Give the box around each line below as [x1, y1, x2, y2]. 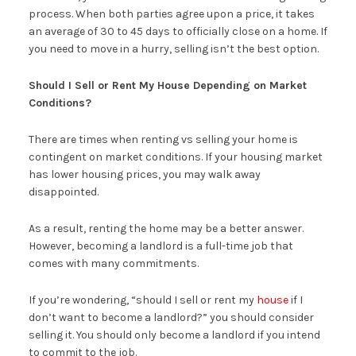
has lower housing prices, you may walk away [28, 167, 261, 181]
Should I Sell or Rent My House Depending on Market [28, 78, 307, 92]
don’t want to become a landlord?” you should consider [28, 310, 314, 324]
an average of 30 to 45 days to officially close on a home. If [28, 24, 327, 38]
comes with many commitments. [28, 256, 199, 270]
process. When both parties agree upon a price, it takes [28, 6, 315, 21]
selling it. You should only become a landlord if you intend [28, 327, 320, 342]
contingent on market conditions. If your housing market [28, 149, 323, 164]
